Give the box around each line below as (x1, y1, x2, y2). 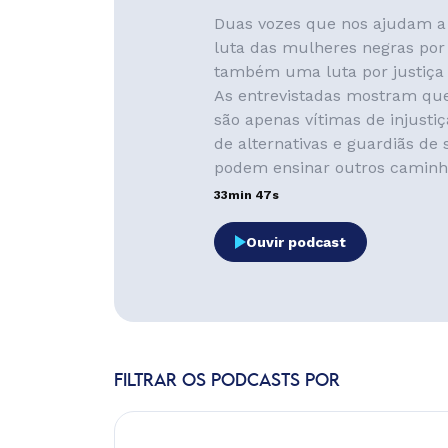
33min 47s (214, 188, 279, 202)
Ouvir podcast (246, 234, 346, 250)
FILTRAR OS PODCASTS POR (114, 373, 340, 389)
